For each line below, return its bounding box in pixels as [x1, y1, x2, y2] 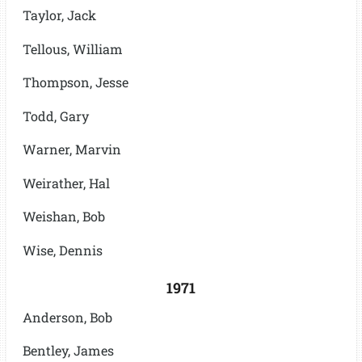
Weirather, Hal [22, 174, 110, 192]
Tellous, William [22, 40, 123, 57]
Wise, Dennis [22, 241, 103, 259]
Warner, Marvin [22, 141, 121, 158]
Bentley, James [22, 342, 114, 359]
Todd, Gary [22, 107, 89, 124]
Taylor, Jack [22, 6, 96, 24]
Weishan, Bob [22, 208, 105, 225]
